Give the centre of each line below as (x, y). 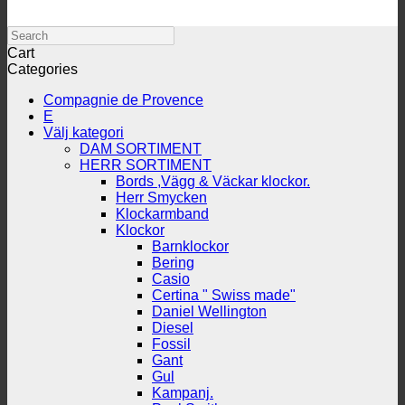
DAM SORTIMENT (141, 149)
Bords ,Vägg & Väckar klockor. (213, 182)
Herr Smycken (161, 198)
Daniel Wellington (209, 312)
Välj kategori (84, 133)
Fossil (171, 344)
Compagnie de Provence (123, 100)
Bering (173, 263)
